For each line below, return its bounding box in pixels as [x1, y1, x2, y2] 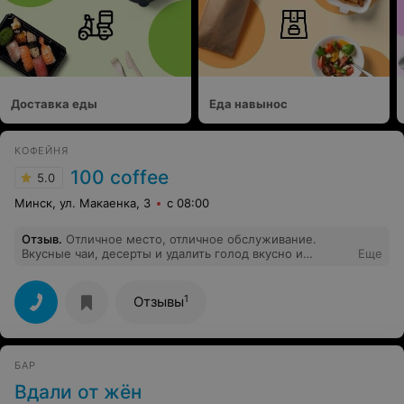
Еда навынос [209, 96, 288, 112]
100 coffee [70, 166, 169, 189]
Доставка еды [11, 96, 97, 112]
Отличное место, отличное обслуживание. [66, 232, 317, 247]
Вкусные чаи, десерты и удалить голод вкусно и [22, 246, 303, 262]
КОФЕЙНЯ [14, 144, 69, 158]
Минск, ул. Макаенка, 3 [14, 196, 151, 211]
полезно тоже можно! [22, 261, 152, 276]
